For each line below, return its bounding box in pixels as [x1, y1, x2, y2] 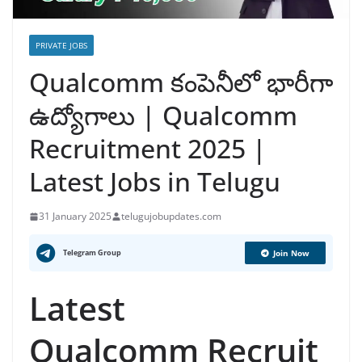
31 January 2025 [39, 209, 112, 224]
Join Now [273, 247, 309, 259]
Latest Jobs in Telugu [29, 164, 280, 200]
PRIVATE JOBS [36, 40, 87, 52]
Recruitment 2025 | [29, 131, 267, 166]
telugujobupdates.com [121, 209, 221, 224]
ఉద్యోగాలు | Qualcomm [29, 98, 297, 133]
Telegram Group [63, 247, 121, 259]
